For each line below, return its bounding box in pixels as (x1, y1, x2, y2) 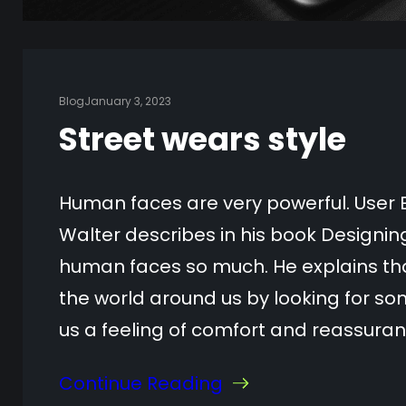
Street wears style (58, 116, 346, 161)
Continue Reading (58, 370, 223, 396)
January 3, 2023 (83, 92, 171, 109)
